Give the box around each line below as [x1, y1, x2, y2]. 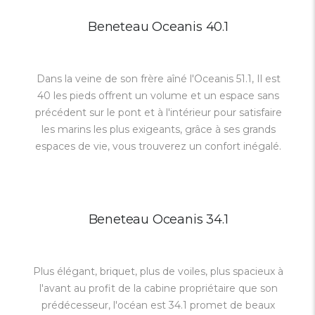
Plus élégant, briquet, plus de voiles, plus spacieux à [33, 265, 283, 278]
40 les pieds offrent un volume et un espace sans [37, 89, 279, 102]
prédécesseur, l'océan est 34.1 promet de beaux [41, 299, 275, 311]
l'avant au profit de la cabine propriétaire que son [39, 282, 278, 295]
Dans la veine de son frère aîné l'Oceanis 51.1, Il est [36, 72, 281, 85]
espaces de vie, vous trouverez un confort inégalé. [35, 140, 281, 153]
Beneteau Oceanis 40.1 [88, 19, 229, 34]
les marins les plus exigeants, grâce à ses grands [41, 123, 276, 136]
